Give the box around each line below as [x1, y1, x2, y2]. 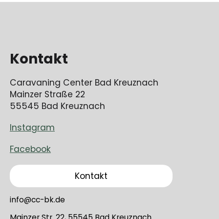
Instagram [10, 122, 55, 134]
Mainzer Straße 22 [10, 88, 85, 101]
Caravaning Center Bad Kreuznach [10, 77, 158, 89]
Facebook [10, 143, 51, 155]
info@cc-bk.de [10, 195, 65, 205]
